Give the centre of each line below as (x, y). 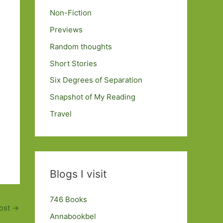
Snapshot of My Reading (93, 97)
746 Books (68, 199)
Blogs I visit (78, 174)
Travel (61, 113)
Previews (66, 30)
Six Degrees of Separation (96, 80)
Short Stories (73, 63)
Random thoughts (81, 46)
